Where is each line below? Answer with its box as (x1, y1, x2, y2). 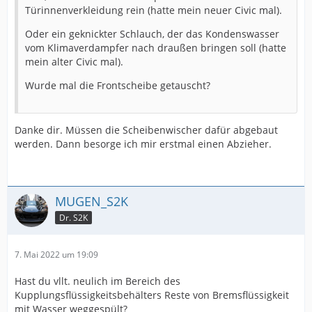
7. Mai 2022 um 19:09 (15, 249, 98, 261)
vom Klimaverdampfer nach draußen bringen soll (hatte (25, 41, 286, 55)
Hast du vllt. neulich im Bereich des (15, 274, 180, 288)
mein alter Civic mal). (25, 55, 123, 69)
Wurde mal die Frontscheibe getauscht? (25, 79, 210, 93)
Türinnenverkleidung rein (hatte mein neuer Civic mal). (25, 3, 282, 17)
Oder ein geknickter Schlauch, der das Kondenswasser (25, 27, 279, 41)
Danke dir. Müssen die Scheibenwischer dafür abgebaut (15, 123, 278, 137)
